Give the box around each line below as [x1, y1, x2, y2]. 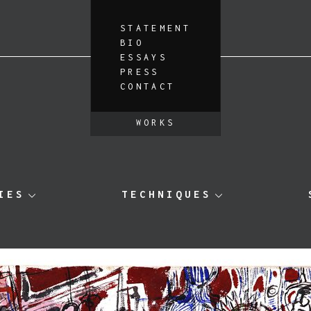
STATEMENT [119, 23, 192, 33]
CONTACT [119, 81, 176, 92]
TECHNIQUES [121, 188, 212, 200]
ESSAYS [119, 52, 168, 62]
